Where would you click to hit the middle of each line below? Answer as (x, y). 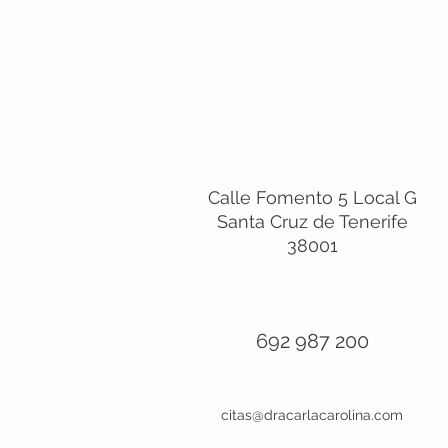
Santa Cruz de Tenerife (312, 221)
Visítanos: (312, 173)
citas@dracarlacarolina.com (312, 415)
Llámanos (312, 293)
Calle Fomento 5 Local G (312, 197)
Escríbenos (312, 389)
